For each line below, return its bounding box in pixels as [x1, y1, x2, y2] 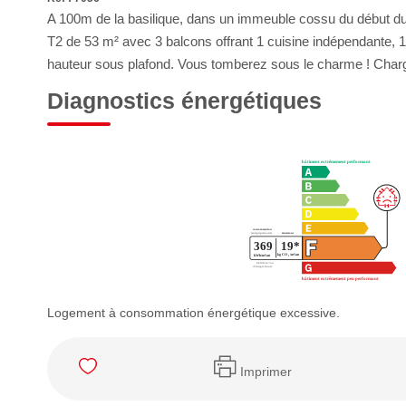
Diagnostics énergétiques [47, 88, 322, 113]
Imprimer [239, 363, 292, 379]
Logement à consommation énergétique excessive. [47, 305, 340, 320]
